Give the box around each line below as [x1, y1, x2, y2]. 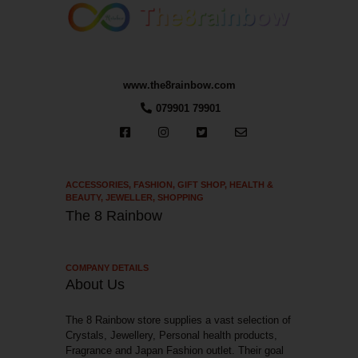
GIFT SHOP [177, 179, 225, 189]
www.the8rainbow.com [122, 78, 236, 91]
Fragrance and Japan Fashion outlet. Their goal [66, 344, 284, 356]
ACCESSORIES [66, 179, 129, 189]
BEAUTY [66, 192, 101, 202]
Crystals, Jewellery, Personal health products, [66, 328, 278, 341]
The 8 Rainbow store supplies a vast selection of [66, 313, 292, 326]
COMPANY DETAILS [66, 262, 149, 272]
